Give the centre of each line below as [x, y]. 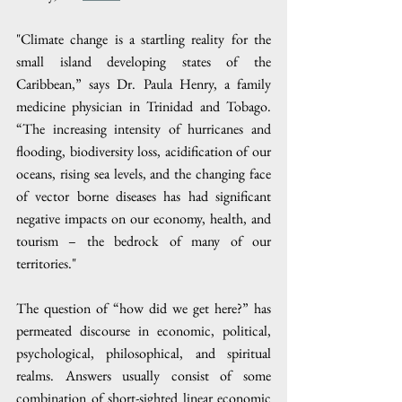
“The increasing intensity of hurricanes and [144, 128]
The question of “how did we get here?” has [144, 308]
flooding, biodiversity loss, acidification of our [144, 151]
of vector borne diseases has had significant [144, 196]
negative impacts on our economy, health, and [144, 218]
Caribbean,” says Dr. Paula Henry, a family [144, 83]
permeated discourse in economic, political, [144, 330]
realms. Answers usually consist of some [144, 375]
